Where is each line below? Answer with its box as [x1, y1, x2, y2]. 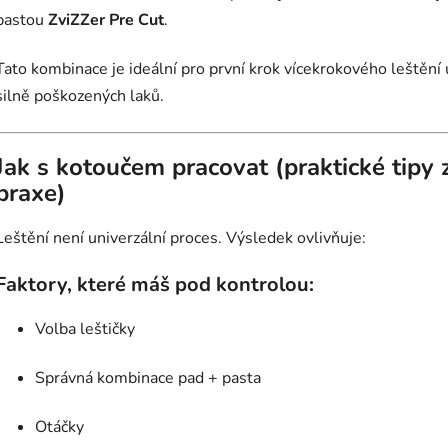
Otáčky [35, 416, 84, 439]
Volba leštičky [35, 318, 135, 341]
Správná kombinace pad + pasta [35, 367, 261, 390]
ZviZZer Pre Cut [48, 8, 164, 31]
